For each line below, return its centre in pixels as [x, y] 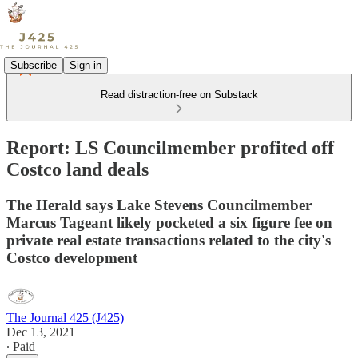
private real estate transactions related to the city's [169, 240]
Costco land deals [78, 169]
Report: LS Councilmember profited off [170, 147]
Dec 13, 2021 [41, 332]
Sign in [86, 65]
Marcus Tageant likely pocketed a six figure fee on [169, 222]
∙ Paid [21, 346]
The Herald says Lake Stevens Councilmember [159, 205]
